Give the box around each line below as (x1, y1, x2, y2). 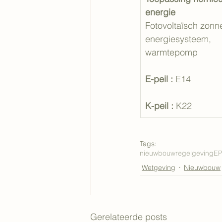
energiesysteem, (145, 33, 214, 45)
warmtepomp (145, 47, 198, 58)
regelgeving (175, 149, 214, 158)
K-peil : (145, 100, 176, 111)
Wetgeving (142, 163, 175, 172)
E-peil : (145, 73, 175, 85)
